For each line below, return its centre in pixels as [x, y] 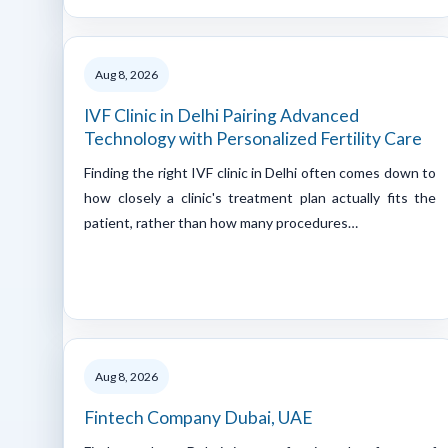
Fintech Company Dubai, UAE [198, 417]
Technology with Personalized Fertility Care [253, 138]
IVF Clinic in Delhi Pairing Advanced [221, 115]
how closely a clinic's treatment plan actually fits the [260, 197]
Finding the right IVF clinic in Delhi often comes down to [260, 172]
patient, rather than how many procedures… [221, 222]
